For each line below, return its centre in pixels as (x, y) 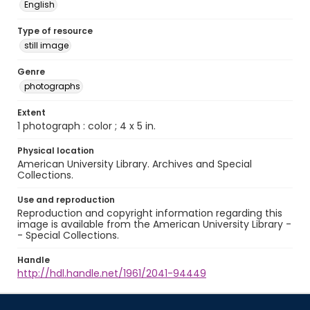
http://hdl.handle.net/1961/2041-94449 (112, 273)
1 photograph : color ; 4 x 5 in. (86, 126)
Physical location (56, 151)
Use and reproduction (66, 200)
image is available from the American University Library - (154, 224)
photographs (52, 86)
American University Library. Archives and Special (135, 164)
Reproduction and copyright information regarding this (150, 213)
